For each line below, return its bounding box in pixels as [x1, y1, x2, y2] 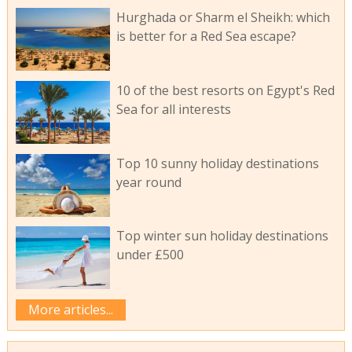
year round [115, 173, 181, 191]
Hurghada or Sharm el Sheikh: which [115, 9, 330, 27]
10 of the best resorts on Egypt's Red [115, 81, 335, 99]
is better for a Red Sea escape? [115, 27, 296, 46]
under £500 [115, 246, 184, 264]
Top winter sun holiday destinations [115, 227, 328, 245]
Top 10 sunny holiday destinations [115, 154, 319, 172]
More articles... [27, 301, 113, 319]
